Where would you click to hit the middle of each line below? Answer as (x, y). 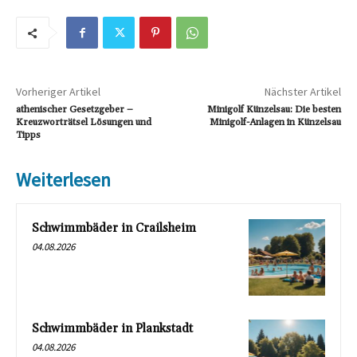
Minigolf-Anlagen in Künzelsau (275, 123)
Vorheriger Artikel (58, 92)
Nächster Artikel (302, 92)
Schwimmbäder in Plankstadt (112, 329)
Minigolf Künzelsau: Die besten (274, 110)
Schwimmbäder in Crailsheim (114, 229)
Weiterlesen (63, 180)
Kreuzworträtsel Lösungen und (84, 123)
